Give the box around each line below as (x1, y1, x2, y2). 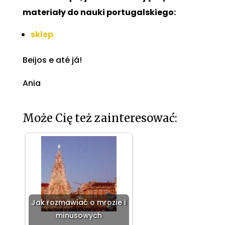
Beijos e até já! (22, 54, 82, 66)
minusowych (55, 210, 102, 221)
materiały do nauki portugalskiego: (22, 7, 176, 19)
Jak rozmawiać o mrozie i (31, 197, 127, 208)
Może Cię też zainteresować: (22, 111, 177, 126)
